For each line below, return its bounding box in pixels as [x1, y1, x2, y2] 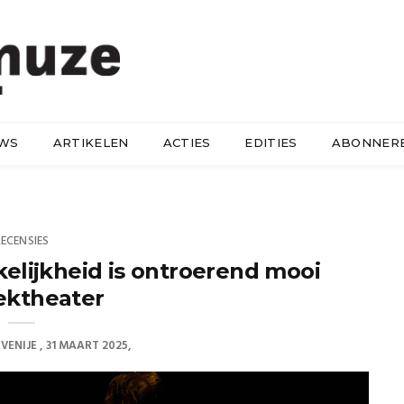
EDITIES [244, 134, 298, 150]
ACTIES [162, 134, 211, 150]
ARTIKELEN [52, 134, 129, 150]
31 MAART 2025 [45, 335, 128, 355]
